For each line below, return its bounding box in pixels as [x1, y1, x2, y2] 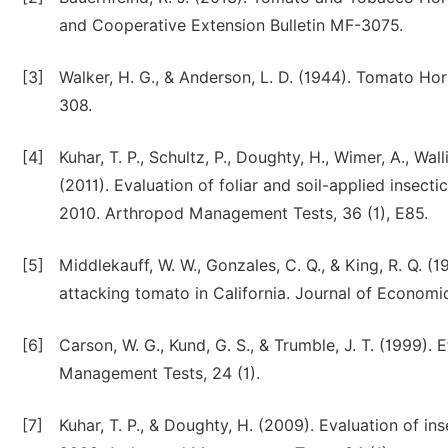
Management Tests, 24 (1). [59, 364, 260, 383]
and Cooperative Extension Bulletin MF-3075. [59, 16, 403, 35]
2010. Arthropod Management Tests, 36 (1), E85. [59, 204, 428, 223]
